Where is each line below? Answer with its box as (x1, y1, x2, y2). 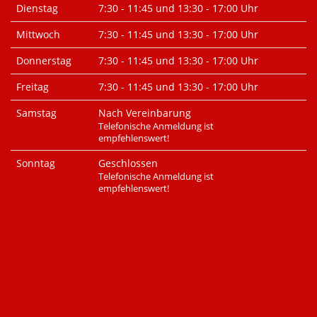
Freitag (16, 80, 49, 93)
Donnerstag (16, 54, 71, 67)
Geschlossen (98, 156, 158, 170)
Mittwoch (16, 28, 60, 41)
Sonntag (16, 156, 55, 170)
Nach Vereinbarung (98, 106, 191, 120)
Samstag (16, 106, 57, 120)
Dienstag (16, 1, 58, 15)
